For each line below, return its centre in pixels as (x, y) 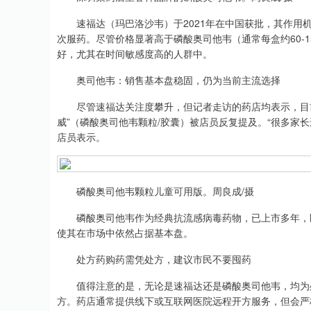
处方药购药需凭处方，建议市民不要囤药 (154, 259)
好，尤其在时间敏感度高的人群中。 (135, 53)
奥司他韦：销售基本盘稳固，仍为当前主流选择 (169, 80)
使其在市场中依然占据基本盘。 (125, 233)
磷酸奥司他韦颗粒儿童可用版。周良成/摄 (155, 191)
